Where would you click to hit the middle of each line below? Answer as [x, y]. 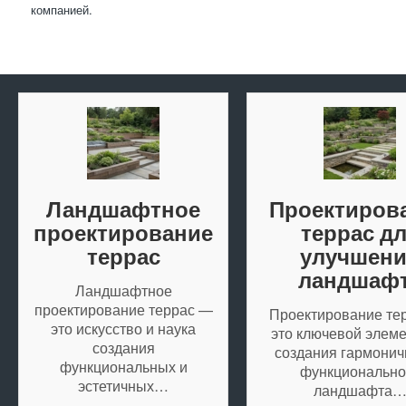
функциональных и [123, 367]
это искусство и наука [123, 329]
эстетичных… [123, 386]
